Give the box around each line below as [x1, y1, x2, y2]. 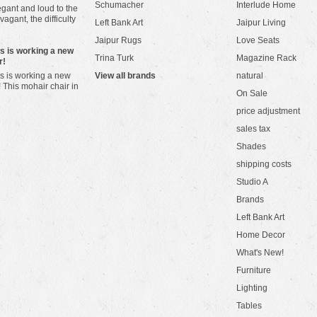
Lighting [236, 283, 267, 293]
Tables [236, 301, 262, 311]
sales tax [236, 124, 270, 134]
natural [236, 71, 263, 81]
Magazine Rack [236, 53, 296, 63]
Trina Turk [95, 53, 134, 63]
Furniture [236, 265, 271, 275]
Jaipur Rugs [95, 35, 142, 45]
